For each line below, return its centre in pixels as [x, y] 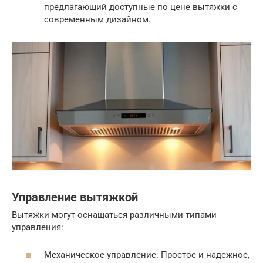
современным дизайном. [97, 19]
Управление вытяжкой [75, 197]
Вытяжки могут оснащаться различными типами [114, 215]
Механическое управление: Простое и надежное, [147, 254]
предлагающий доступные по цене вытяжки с [141, 7]
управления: [38, 227]
